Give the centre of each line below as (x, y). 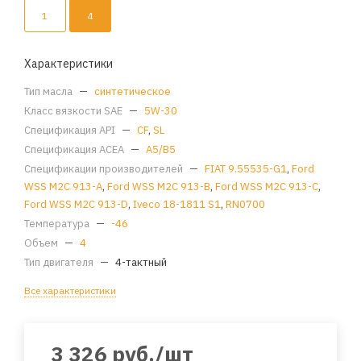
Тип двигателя (60, 263)
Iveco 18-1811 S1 (177, 205)
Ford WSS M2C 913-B (159, 187)
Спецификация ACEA (75, 150)
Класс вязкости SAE (75, 111)
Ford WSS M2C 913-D (76, 205)
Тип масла (50, 92)
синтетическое (133, 92)
